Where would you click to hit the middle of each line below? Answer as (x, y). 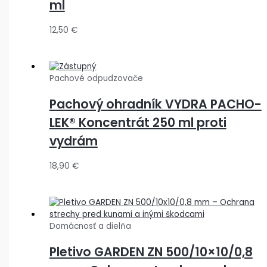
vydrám (73, 141)
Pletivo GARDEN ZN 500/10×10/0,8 (151, 252)
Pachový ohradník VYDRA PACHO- (155, 104)
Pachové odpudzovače (96, 78)
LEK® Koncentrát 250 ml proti (138, 122)
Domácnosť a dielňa (90, 226)
